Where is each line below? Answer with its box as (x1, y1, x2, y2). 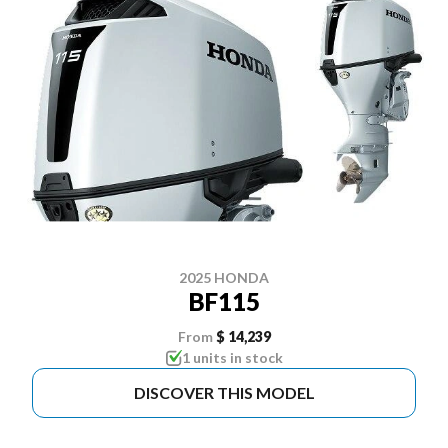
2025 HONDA (179, 269, 269, 286)
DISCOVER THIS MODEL (133, 383, 315, 402)
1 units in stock (181, 349, 283, 366)
